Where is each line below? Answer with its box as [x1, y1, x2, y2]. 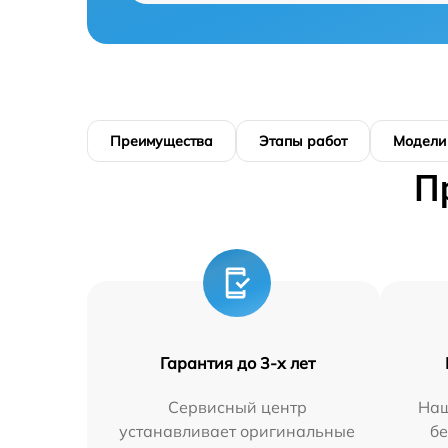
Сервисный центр [167, 397, 307, 417]
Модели [393, 132, 446, 150]
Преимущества [110, 132, 213, 150]
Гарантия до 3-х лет [159, 353, 315, 373]
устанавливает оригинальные [119, 421, 356, 441]
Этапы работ [259, 132, 347, 150]
